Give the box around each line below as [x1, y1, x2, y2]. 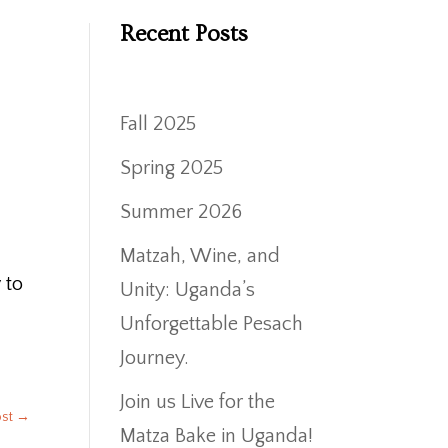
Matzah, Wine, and [120, 244, 281, 267]
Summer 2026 [120, 200, 243, 223]
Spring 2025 [120, 156, 224, 179]
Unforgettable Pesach [120, 312, 304, 335]
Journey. [120, 346, 190, 369]
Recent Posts [120, 20, 249, 47]
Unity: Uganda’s [120, 278, 256, 301]
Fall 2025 [120, 112, 197, 135]
